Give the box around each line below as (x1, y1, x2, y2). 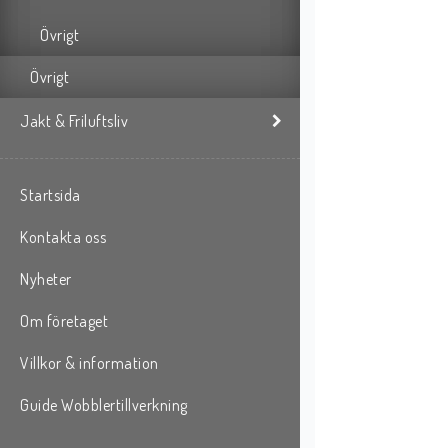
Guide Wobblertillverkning (20, 395, 188, 416)
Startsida (20, 185, 81, 206)
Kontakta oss (20, 227, 106, 248)
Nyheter (20, 269, 72, 290)
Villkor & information (20, 353, 159, 374)
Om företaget (20, 311, 108, 332)
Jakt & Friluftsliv (20, 110, 128, 131)
